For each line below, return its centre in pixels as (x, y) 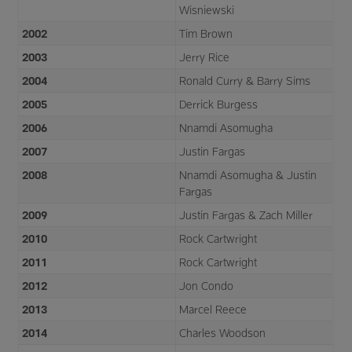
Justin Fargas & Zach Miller (246, 214)
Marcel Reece (213, 309)
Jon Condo (207, 285)
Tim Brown (206, 33)
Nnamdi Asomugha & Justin (248, 174)
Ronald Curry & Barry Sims (245, 80)
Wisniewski (207, 9)
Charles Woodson (223, 332)
